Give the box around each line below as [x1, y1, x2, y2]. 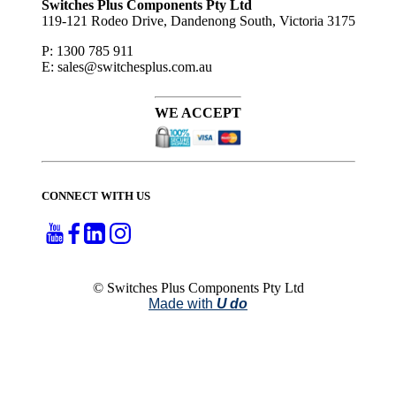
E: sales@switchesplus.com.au [41, 59, 212, 75]
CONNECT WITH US [41, 189, 150, 203]
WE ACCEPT [155, 105, 241, 121]
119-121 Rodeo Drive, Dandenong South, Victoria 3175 [41, 13, 355, 29]
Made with [148, 296, 217, 312]
